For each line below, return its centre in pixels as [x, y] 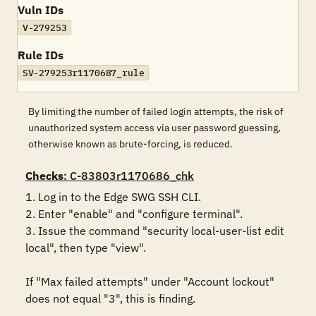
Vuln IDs [41, 10]
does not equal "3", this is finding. [110, 298]
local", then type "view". [86, 248]
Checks [44, 176]
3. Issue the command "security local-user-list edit [155, 231]
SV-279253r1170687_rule [83, 73]
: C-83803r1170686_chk [129, 176]
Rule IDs [41, 55]
